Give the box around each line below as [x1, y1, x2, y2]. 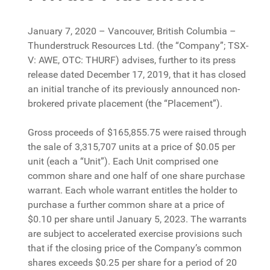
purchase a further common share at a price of [28, 199, 225, 211]
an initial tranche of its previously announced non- [28, 83, 240, 95]
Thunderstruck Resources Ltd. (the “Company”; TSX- [28, 40, 249, 52]
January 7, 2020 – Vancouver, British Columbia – [28, 25, 237, 37]
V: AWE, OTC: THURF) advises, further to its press [28, 54, 236, 66]
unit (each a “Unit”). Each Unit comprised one [28, 155, 219, 168]
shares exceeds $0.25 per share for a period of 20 [28, 257, 237, 269]
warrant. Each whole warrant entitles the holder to [28, 184, 238, 196]
